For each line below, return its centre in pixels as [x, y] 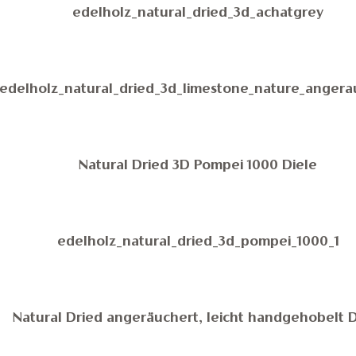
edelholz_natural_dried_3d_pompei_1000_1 [198, 242]
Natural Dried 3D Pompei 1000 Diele [198, 166]
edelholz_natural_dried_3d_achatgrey [198, 14]
